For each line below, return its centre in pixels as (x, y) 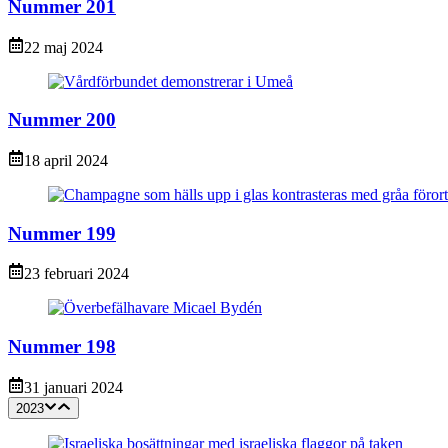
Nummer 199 (62, 233)
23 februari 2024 (76, 274)
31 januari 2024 (73, 387)
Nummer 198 (62, 347)
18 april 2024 (66, 160)
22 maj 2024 (63, 47)
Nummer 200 (62, 120)
